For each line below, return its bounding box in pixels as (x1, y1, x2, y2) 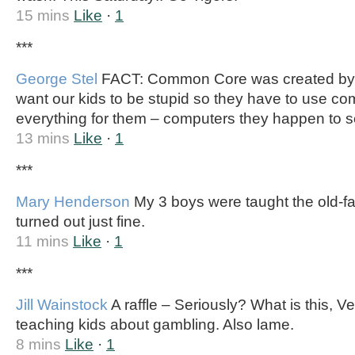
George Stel (16, 71, 97, 87)
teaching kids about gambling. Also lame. (16, 316, 294, 333)
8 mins (16, 336, 61, 353)
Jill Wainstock (16, 296, 108, 313)
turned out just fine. (16, 213, 145, 230)
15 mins (16, 7, 70, 24)
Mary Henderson (16, 193, 130, 210)
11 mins (16, 233, 69, 250)
